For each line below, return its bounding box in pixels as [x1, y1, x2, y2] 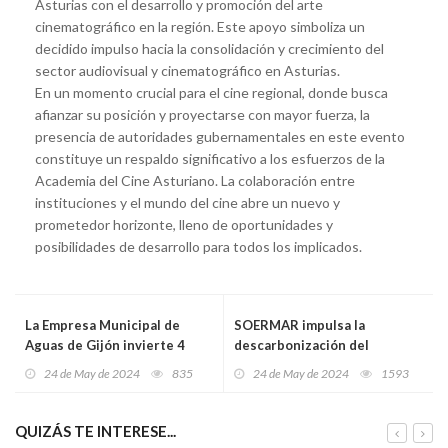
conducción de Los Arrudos [25, 396, 197, 413]
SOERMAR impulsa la [234, 316, 365, 333]
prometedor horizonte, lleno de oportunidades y [35, 215, 333, 233]
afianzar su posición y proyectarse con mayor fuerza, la [35, 105, 370, 123]
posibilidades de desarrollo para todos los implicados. [35, 237, 362, 255]
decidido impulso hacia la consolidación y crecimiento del [35, 39, 384, 57]
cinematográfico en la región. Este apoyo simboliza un [35, 17, 365, 35]
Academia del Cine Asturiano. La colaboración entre [35, 171, 355, 189]
